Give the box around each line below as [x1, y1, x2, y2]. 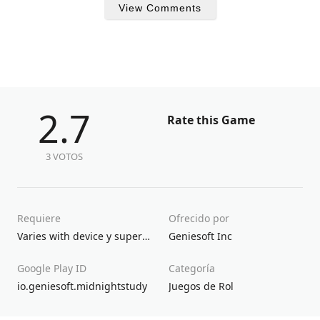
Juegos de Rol [169, 279, 234, 294]
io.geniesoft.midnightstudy [17, 279, 147, 294]
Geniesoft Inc [169, 229, 232, 244]
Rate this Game [167, 112, 255, 129]
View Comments [119, 2, 201, 14]
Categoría [169, 261, 215, 276]
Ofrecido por [169, 211, 229, 226]
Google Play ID [17, 261, 86, 276]
